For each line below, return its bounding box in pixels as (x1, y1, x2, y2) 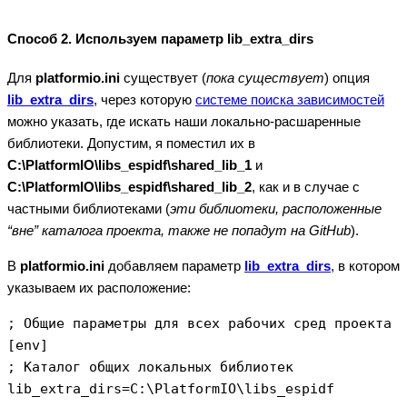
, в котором (331, 258, 400, 274)
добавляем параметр (104, 258, 244, 274)
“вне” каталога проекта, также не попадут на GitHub (7, 223, 351, 239)
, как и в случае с (252, 179, 360, 195)
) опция (324, 70, 370, 86)
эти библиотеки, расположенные (170, 201, 382, 217)
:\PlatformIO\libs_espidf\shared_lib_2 (17, 179, 252, 195)
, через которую (94, 92, 195, 108)
